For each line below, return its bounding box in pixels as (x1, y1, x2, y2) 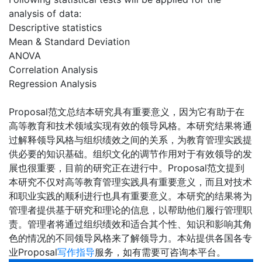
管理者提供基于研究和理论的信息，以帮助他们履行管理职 (9, 204, 252, 216)
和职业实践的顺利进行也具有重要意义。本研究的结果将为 (9, 190, 252, 202)
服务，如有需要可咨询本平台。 (95, 246, 226, 258)
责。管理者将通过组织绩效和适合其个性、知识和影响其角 (9, 218, 252, 230)
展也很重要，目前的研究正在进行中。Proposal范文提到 (9, 162, 244, 174)
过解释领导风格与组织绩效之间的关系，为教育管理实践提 (9, 134, 252, 146)
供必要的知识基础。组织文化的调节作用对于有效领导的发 (9, 148, 252, 160)
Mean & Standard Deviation (9, 36, 130, 48)
